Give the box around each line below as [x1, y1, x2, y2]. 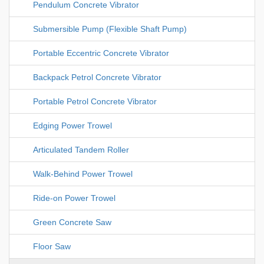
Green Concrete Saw [33, 217, 111, 227]
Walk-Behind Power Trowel [33, 169, 133, 179]
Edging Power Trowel [33, 121, 112, 131]
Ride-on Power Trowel [33, 193, 115, 203]
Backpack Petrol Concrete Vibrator [33, 72, 161, 82]
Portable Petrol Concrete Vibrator [33, 97, 157, 107]
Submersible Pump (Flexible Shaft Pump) [33, 24, 187, 34]
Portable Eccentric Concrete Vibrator [33, 48, 169, 58]
